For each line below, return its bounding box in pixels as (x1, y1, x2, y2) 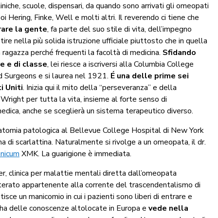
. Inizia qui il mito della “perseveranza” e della (23, 82, 177, 93)
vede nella (148, 202, 188, 214)
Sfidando (163, 47, 196, 58)
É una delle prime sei (110, 70, 189, 81)
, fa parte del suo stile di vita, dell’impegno (47, 23, 192, 35)
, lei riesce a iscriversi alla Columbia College (47, 58, 194, 70)
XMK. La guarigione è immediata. (19, 148, 131, 159)
